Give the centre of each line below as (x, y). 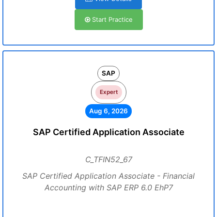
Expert (108, 92)
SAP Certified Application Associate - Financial (108, 176)
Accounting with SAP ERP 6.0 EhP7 (108, 187)
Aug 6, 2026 (108, 111)
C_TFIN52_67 (108, 159)
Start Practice (111, 19)
